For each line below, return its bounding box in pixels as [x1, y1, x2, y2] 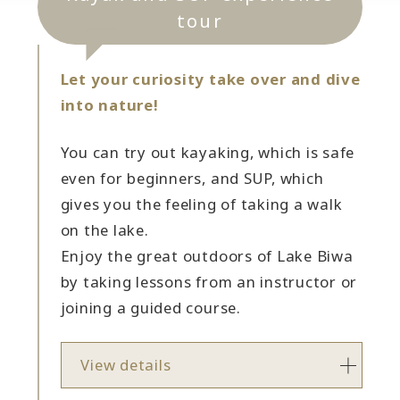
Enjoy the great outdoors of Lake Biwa [60, 246, 354, 267]
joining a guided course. [60, 297, 241, 319]
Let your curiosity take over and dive [60, 69, 361, 90]
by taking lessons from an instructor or [60, 271, 358, 293]
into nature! [60, 95, 159, 116]
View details [80, 354, 171, 376]
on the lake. [60, 220, 149, 241]
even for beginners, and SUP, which [60, 168, 324, 189]
